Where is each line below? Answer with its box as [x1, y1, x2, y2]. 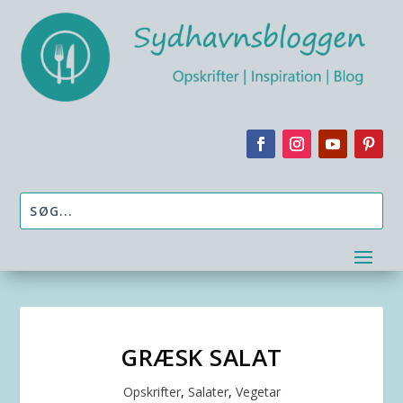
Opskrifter [122, 383, 181, 401]
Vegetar [235, 383, 281, 401]
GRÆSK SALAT [121, 341, 282, 374]
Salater [187, 383, 228, 401]
